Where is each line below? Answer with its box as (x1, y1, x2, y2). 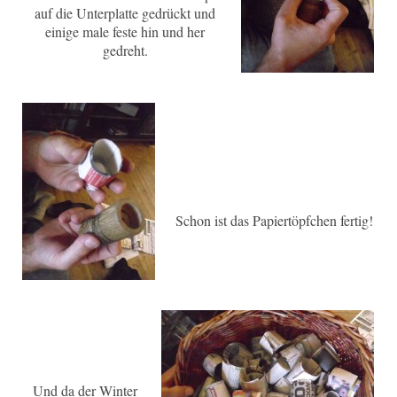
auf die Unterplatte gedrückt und (35, 3, 215, 22)
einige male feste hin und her (45, 21, 205, 41)
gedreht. (102, 40, 148, 59)
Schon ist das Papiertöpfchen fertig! (175, 210, 373, 230)
